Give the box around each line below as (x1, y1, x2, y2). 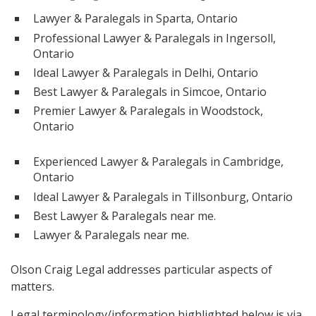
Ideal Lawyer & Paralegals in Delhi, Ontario (33, 64, 258, 80)
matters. (11, 279, 54, 295)
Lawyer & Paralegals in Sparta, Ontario (33, 11, 238, 27)
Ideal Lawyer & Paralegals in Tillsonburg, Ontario (33, 188, 293, 205)
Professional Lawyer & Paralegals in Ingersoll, (33, 30, 276, 46)
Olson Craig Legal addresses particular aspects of (11, 262, 272, 278)
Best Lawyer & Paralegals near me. (33, 207, 216, 224)
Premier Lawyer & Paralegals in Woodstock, (33, 103, 263, 119)
